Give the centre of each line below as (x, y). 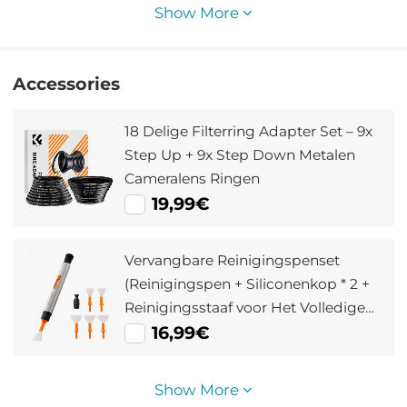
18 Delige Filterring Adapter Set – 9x (249, 132)
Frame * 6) (160, 332)
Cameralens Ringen (193, 179)
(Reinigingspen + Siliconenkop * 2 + (248, 284)
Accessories (67, 84)
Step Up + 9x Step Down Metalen (240, 155)
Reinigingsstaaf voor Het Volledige (245, 308)
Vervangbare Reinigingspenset (233, 261)
